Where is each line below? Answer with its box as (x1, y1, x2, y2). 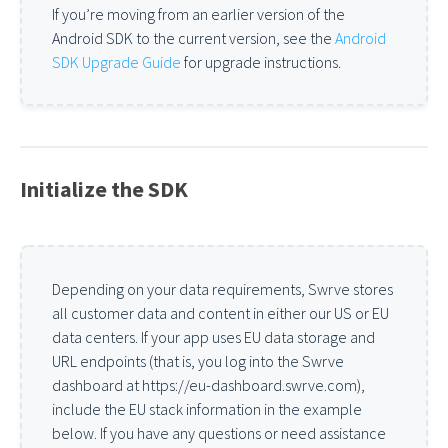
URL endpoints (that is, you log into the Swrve (52, 351, 344, 371)
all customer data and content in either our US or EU (52, 303, 389, 323)
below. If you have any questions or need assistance (52, 423, 386, 443)
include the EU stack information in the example (52, 399, 362, 419)
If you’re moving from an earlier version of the (52, 4, 345, 24)
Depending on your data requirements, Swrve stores (52, 279, 393, 299)
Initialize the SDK (20, 175, 188, 203)
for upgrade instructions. (181, 52, 341, 72)
